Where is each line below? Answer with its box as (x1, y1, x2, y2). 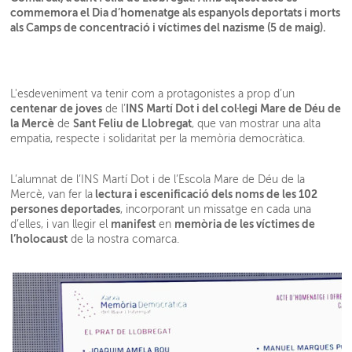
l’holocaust (10, 233, 68, 246)
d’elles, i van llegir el (10, 218, 112, 231)
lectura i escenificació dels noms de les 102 (93, 188, 318, 201)
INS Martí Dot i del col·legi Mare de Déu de (126, 102, 342, 115)
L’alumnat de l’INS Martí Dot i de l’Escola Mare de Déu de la (10, 174, 306, 186)
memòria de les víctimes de (174, 218, 316, 231)
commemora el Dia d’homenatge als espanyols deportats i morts (10, 6, 341, 20)
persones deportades (10, 203, 121, 216)
